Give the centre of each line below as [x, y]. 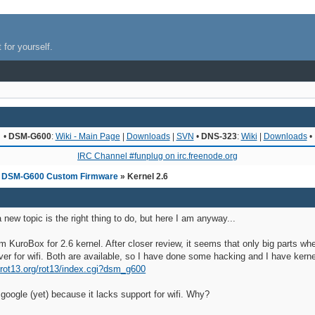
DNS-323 [219, 136]
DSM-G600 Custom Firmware [60, 176]
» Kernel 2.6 [144, 176]
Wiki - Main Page [88, 136]
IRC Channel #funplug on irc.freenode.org [157, 156]
